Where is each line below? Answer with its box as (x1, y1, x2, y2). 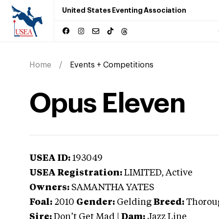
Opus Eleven (29, 90, 186, 117)
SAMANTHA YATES (71, 183, 154, 192)
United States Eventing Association (62, 7, 186, 14)
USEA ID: (29, 154, 70, 163)
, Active (161, 169, 193, 177)
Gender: (76, 198, 115, 207)
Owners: (29, 183, 69, 192)
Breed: (153, 198, 184, 207)
